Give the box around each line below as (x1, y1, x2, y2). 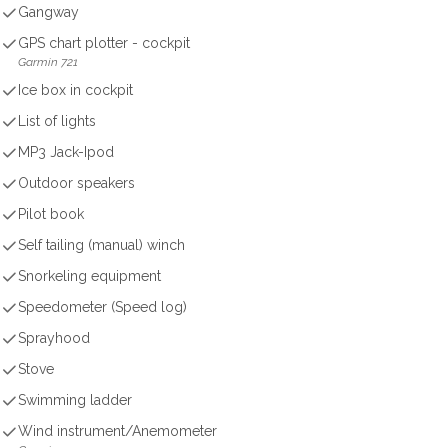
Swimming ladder (18, 392, 132, 408)
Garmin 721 (18, 55, 78, 69)
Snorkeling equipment (18, 268, 161, 284)
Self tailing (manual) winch (18, 237, 185, 253)
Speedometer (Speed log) (18, 299, 187, 315)
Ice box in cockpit (18, 82, 133, 98)
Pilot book (18, 206, 84, 222)
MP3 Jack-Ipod (18, 144, 114, 160)
